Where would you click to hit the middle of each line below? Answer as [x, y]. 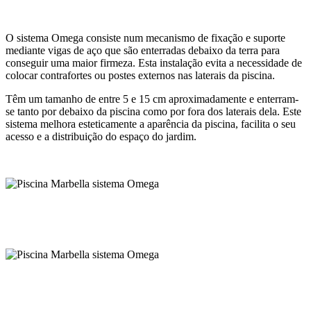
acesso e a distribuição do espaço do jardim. [101, 137]
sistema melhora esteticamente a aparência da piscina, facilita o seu [151, 124]
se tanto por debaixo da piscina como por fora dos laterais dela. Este [153, 112]
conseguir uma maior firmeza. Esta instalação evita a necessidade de [154, 63]
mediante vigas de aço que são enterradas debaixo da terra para [143, 51]
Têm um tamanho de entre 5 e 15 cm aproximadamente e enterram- [152, 99]
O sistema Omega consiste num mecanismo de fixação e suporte [145, 38]
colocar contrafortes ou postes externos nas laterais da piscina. [140, 76]
